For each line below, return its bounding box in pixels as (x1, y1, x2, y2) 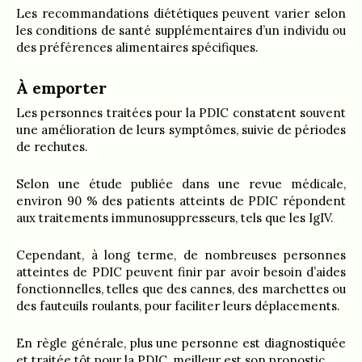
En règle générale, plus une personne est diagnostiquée (16, 335, 346, 351)
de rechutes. (16, 138, 88, 154)
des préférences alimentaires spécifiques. (16, 39, 259, 55)
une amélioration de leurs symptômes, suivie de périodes (16, 121, 346, 137)
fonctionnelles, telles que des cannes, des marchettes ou (16, 280, 346, 297)
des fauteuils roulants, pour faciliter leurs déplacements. (16, 297, 340, 314)
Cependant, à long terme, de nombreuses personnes (16, 246, 346, 263)
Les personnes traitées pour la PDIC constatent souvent (16, 104, 346, 120)
